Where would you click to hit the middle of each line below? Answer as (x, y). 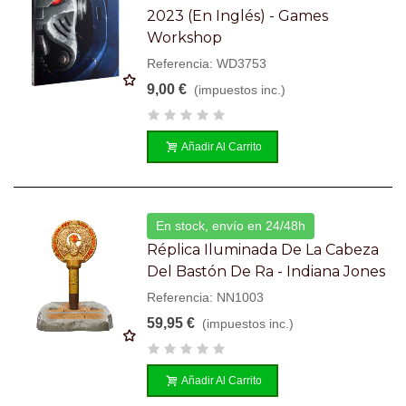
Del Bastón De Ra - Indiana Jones (266, 271)
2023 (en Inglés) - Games (238, 15)
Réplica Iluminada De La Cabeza (263, 249)
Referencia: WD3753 (207, 63)
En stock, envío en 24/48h (231, 225)
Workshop (185, 37)
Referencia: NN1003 (206, 297)
